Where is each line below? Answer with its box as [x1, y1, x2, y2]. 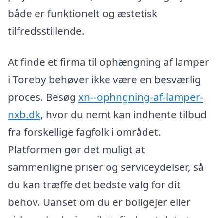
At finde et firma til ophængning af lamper [8, 54, 209, 69]
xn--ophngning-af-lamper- [78, 90, 203, 104]
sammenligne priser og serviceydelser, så [8, 160, 204, 174]
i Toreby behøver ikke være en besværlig [8, 72, 201, 86]
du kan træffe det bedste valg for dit [8, 177, 181, 191]
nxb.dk [8, 107, 40, 121]
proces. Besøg [8, 90, 78, 104]
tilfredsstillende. [8, 24, 85, 38]
